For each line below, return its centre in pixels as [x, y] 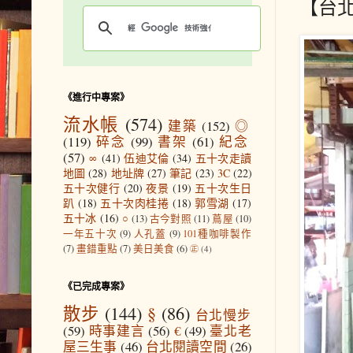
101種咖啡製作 [217, 233]
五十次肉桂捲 [135, 203]
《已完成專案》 [96, 286]
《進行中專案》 [96, 97]
